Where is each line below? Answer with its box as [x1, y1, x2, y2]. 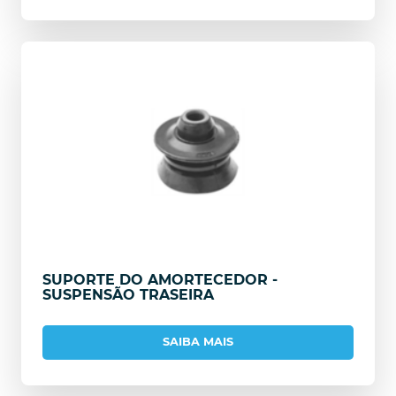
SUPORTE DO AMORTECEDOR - [42, 270, 278, 288]
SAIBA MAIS [163, 335, 233, 349]
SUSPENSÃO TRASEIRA [42, 286, 214, 303]
